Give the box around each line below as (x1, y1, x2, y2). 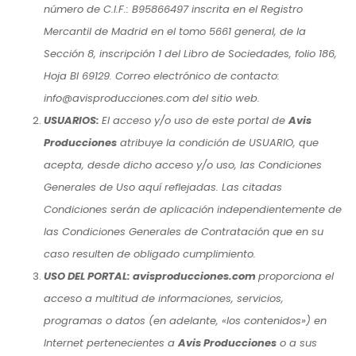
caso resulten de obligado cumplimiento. (44, 246, 256, 261)
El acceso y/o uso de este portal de (102, 112, 288, 128)
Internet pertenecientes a (44, 335, 178, 350)
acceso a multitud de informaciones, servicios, (44, 290, 284, 306)
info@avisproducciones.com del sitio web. (44, 90, 260, 106)
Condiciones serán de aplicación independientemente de (44, 201, 342, 217)
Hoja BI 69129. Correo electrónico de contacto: (44, 68, 280, 83)
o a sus (277, 335, 317, 350)
